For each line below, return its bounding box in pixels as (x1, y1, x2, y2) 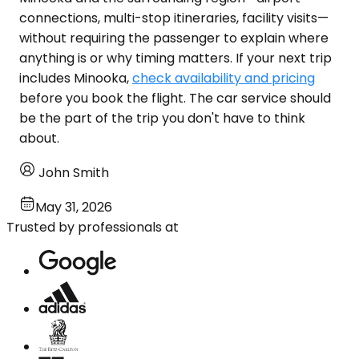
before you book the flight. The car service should (19, 88, 331, 107)
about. (19, 128, 59, 147)
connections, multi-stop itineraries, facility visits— (19, 8, 329, 27)
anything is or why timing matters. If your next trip (19, 48, 332, 67)
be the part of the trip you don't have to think (19, 108, 305, 127)
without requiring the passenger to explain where (19, 28, 329, 47)
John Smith (38, 163, 109, 182)
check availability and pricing (132, 68, 315, 87)
